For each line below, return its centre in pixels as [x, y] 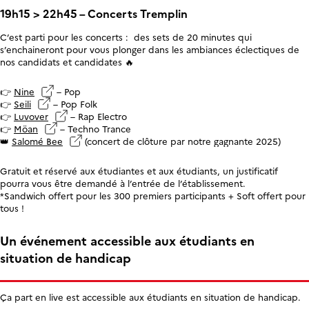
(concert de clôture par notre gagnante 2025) [181, 141]
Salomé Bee [37, 141]
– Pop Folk [74, 104]
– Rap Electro [97, 116]
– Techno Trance [94, 129]
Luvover [31, 116]
